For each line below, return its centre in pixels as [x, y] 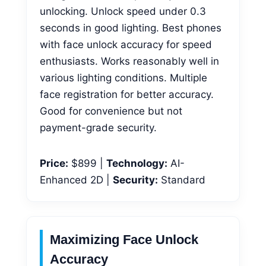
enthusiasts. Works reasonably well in [129, 61]
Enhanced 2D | [76, 180]
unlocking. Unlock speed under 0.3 [123, 11]
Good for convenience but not [111, 111]
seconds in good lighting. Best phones [131, 28]
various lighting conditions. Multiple [123, 77]
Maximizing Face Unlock [124, 239]
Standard [182, 180]
